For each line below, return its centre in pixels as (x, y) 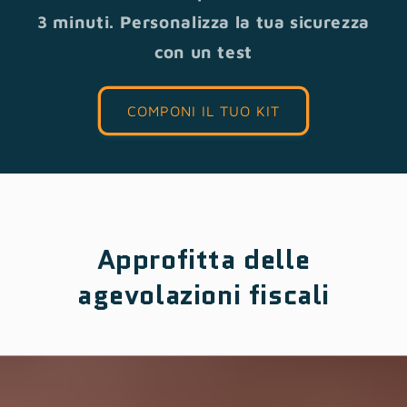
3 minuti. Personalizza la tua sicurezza (203, 22)
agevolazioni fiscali (203, 294)
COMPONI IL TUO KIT (203, 110)
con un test (203, 52)
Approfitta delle (203, 259)
